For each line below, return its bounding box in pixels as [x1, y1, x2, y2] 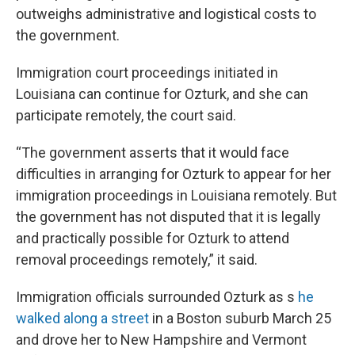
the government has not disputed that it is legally [16, 208, 321, 226]
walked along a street [16, 310, 149, 327]
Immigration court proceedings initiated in [16, 64, 278, 82]
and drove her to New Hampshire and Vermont [16, 331, 307, 349]
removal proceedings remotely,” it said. [16, 251, 258, 269]
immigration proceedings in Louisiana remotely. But [16, 187, 337, 204]
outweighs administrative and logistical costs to [16, 6, 316, 23]
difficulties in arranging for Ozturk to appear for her [16, 166, 331, 183]
